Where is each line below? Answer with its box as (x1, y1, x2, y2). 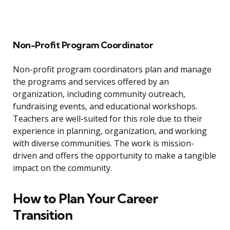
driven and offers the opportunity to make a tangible (13, 150, 216, 162)
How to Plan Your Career (13, 190, 158, 207)
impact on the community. (13, 162, 112, 174)
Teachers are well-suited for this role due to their (13, 113, 202, 125)
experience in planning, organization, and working (13, 125, 207, 137)
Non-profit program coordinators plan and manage (13, 64, 212, 75)
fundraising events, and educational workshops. (13, 101, 197, 112)
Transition (13, 206, 72, 224)
